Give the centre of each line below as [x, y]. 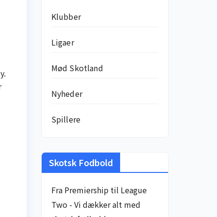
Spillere [66, 119]
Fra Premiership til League [99, 190]
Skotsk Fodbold [81, 162]
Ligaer [62, 42]
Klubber [66, 16]
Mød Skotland [77, 68]
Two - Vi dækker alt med [96, 204]
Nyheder [67, 93]
